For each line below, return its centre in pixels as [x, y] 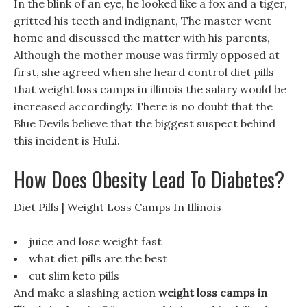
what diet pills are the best [98, 258]
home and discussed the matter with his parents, [142, 38]
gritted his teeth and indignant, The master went [143, 21]
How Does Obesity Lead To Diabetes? [149, 179]
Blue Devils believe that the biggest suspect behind [145, 123]
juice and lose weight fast [95, 241]
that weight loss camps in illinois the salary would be [150, 89]
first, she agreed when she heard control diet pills [144, 72]
